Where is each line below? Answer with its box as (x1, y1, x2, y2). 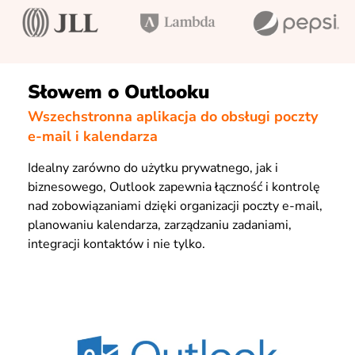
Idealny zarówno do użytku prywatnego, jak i (28, 158, 278, 177)
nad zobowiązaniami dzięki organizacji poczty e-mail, (28, 197, 323, 215)
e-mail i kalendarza (28, 126, 158, 146)
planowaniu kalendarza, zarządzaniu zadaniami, (28, 216, 292, 234)
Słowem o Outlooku (28, 79, 209, 105)
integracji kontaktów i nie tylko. (28, 235, 205, 253)
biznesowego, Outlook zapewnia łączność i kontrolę (28, 177, 320, 196)
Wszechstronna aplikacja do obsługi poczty (28, 106, 318, 126)
